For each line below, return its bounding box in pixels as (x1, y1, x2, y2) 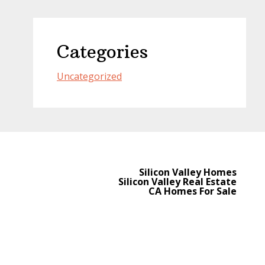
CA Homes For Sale (148, 185, 237, 198)
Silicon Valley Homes (138, 166, 237, 179)
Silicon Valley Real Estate (118, 175, 237, 188)
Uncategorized (57, 70, 122, 83)
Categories (57, 41, 148, 63)
